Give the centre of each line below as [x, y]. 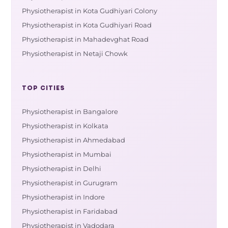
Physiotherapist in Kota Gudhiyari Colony [90, 11]
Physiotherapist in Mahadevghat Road [85, 39]
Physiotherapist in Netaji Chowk [75, 53]
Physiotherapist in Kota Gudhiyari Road [87, 25]
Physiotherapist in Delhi [62, 168]
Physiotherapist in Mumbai [67, 154]
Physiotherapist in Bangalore [70, 111]
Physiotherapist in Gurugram [70, 183]
